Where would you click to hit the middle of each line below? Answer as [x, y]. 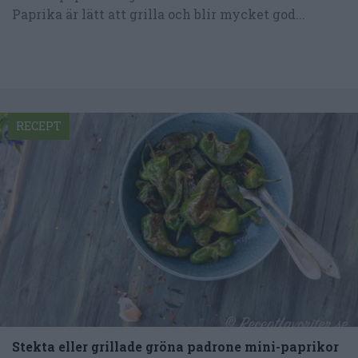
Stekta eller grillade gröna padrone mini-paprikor [175, 347]
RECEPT [39, 125]
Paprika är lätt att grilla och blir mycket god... [159, 14]
